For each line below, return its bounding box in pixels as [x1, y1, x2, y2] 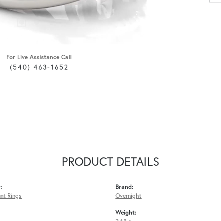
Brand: [115, 183, 133, 191]
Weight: [115, 208, 136, 217]
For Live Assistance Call [6, 53, 72, 61]
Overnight [115, 191, 142, 200]
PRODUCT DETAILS [62, 153, 159, 170]
